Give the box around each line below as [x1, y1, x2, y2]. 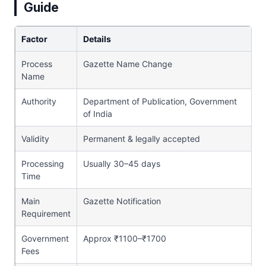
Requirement [21, 208, 71, 218]
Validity [21, 133, 49, 144]
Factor [21, 33, 47, 44]
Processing [21, 158, 64, 169]
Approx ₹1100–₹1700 [83, 233, 166, 243]
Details [83, 33, 111, 44]
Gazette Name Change [83, 58, 172, 69]
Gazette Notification [83, 195, 161, 206]
